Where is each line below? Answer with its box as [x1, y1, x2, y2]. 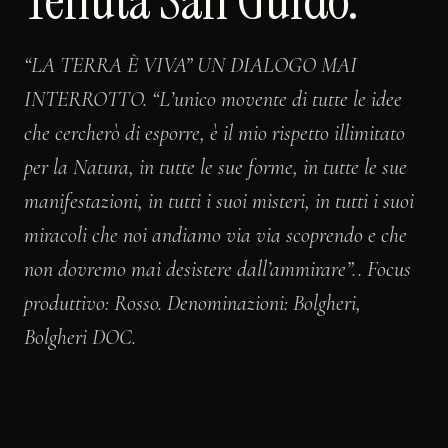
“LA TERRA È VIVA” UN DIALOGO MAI [24, 52, 357, 78]
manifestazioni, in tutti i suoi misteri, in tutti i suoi [24, 188, 414, 214]
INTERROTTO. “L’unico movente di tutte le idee [24, 86, 402, 112]
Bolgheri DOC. [24, 324, 136, 350]
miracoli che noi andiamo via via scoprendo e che [24, 222, 407, 248]
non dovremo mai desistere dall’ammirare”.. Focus [24, 256, 411, 282]
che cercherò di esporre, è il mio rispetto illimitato [24, 120, 405, 146]
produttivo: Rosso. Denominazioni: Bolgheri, [24, 290, 361, 316]
